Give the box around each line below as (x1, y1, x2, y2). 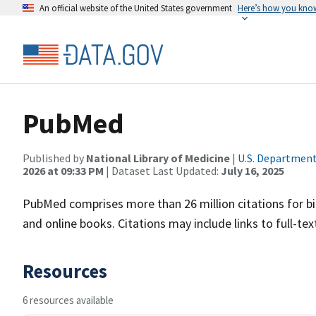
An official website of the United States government (39, 2, 232, 13)
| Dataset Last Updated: (104, 164, 221, 178)
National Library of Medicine (86, 151, 230, 165)
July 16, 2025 (221, 164, 284, 178)
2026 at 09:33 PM (23, 164, 104, 178)
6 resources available (23, 293, 114, 307)
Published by (23, 151, 86, 165)
